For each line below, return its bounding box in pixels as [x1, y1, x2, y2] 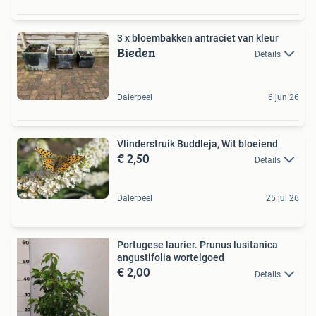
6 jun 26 [268, 92, 299, 102]
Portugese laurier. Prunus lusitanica [117, 239, 278, 251]
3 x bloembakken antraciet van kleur [117, 32, 279, 44]
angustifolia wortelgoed [117, 252, 224, 264]
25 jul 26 [266, 193, 299, 204]
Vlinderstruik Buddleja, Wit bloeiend [117, 138, 278, 150]
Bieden [117, 42, 156, 62]
